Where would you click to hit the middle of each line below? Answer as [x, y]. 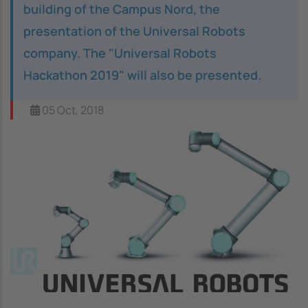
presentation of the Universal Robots [134, 31]
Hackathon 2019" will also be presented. [142, 75]
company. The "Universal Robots [120, 53]
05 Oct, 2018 [72, 110]
